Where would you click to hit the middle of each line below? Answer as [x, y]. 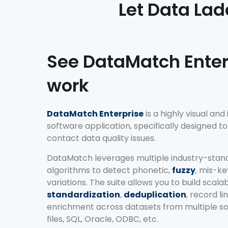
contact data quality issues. [101, 138]
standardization [83, 194]
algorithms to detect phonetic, [109, 170]
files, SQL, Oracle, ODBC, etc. [103, 219]
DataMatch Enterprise [95, 114]
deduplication [155, 194]
